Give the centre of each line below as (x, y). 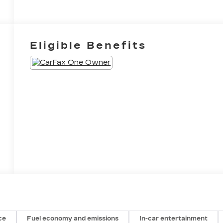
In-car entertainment (174, 218)
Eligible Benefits (88, 45)
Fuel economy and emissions (73, 218)
